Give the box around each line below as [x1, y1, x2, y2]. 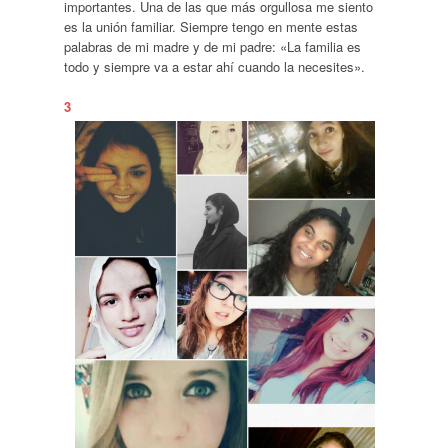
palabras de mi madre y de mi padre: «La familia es [63, 36, 361, 56]
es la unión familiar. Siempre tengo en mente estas [63, 16, 358, 36]
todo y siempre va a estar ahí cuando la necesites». [63, 56, 365, 76]
